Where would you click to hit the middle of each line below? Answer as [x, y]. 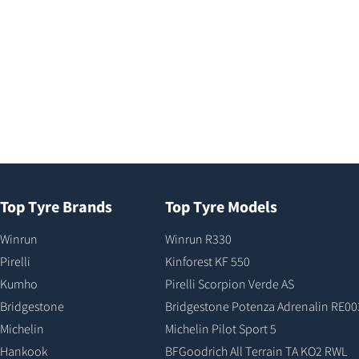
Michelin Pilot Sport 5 [221, 328]
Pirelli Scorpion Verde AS [230, 283]
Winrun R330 [199, 238]
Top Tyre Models [222, 206]
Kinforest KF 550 [208, 261]
